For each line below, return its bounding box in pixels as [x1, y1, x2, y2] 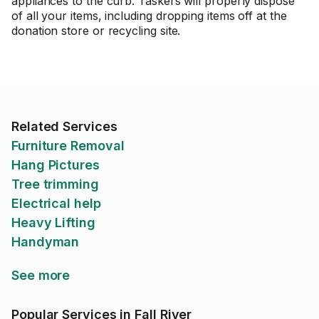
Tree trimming [11, 177, 99, 192]
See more [11, 268, 70, 283]
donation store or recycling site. [11, 23, 181, 38]
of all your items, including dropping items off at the [11, 9, 287, 23]
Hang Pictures [11, 157, 100, 172]
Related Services [11, 119, 117, 134]
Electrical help [11, 196, 101, 211]
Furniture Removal [11, 138, 125, 153]
